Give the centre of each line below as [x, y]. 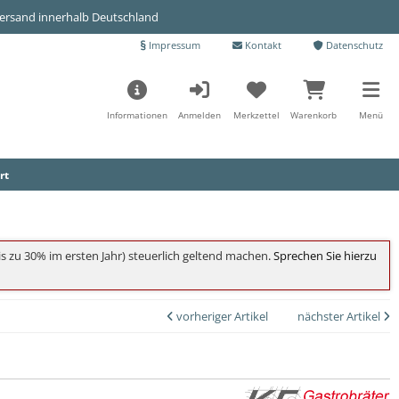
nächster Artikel [340, 317]
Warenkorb [314, 115]
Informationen [138, 115]
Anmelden [200, 115]
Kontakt [262, 45]
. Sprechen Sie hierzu [322, 256]
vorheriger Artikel [221, 317]
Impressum [173, 45]
